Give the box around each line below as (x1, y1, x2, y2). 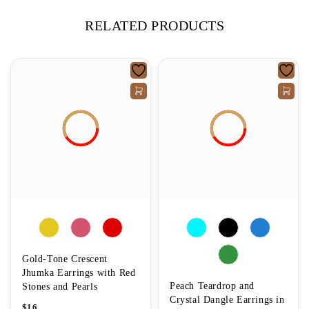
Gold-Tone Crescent (22, 253, 108, 264)
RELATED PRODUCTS (85, 17, 224, 33)
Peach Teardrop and (170, 280, 255, 291)
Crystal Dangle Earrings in (170, 294, 285, 305)
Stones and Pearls (22, 281, 98, 292)
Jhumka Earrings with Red (22, 267, 136, 278)
